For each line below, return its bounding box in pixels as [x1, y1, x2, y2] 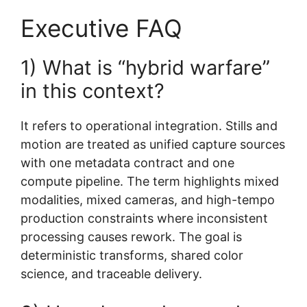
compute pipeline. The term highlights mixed [21, 173, 279, 188]
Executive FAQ [21, 13, 182, 42]
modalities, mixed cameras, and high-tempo [21, 192, 275, 207]
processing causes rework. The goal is [21, 229, 242, 244]
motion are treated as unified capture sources [21, 136, 285, 151]
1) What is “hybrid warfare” [21, 55, 270, 79]
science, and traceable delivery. [21, 266, 202, 281]
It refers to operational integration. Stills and [21, 118, 278, 133]
